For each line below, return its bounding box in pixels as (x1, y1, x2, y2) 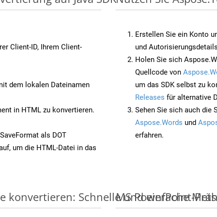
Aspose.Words (135, 118, 183, 127)
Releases (135, 93, 165, 102)
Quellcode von (135, 67, 183, 77)
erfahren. (135, 130, 164, 139)
